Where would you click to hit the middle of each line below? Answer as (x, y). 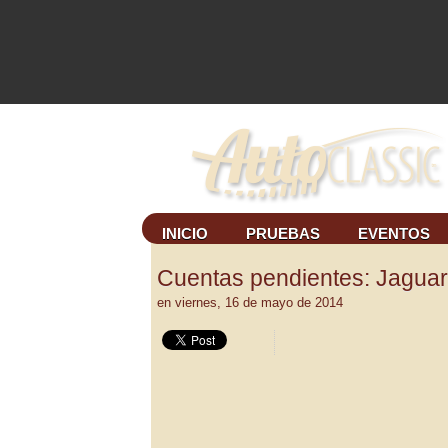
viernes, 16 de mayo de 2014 (259, 302)
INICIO (185, 234)
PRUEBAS (283, 234)
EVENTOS (394, 234)
